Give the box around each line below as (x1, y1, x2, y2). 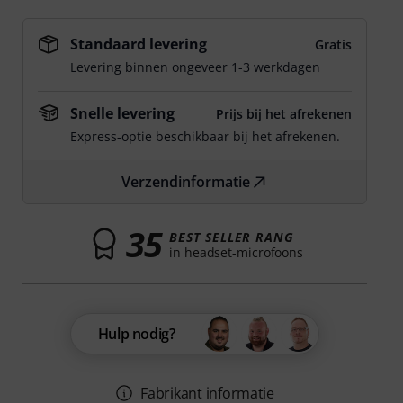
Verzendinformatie (121, 172, 251, 192)
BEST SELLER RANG (169, 228, 294, 246)
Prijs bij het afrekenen (215, 105, 352, 122)
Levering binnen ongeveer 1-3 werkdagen (70, 58, 321, 76)
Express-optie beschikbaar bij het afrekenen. (70, 128, 341, 145)
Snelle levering (70, 103, 175, 123)
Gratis (314, 36, 352, 53)
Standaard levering (70, 34, 208, 54)
